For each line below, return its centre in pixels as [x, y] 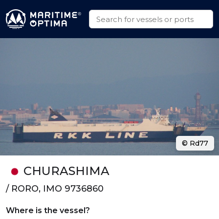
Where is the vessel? [48, 210]
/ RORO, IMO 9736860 [55, 189]
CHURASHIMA [66, 171]
